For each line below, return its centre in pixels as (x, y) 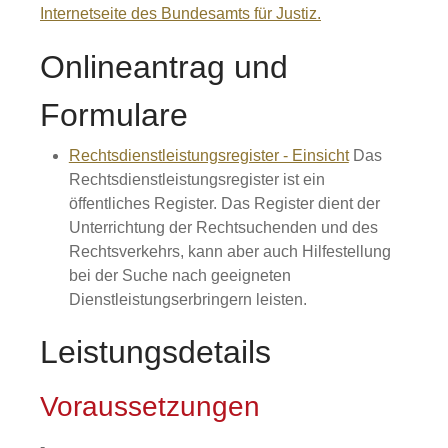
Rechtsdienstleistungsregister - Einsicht (208, 155)
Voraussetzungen (150, 406)
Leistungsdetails (155, 352)
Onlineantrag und (164, 67)
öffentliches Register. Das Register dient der (224, 203)
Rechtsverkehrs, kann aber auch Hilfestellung (229, 251)
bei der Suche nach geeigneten (179, 275)
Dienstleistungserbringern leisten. (187, 299)
